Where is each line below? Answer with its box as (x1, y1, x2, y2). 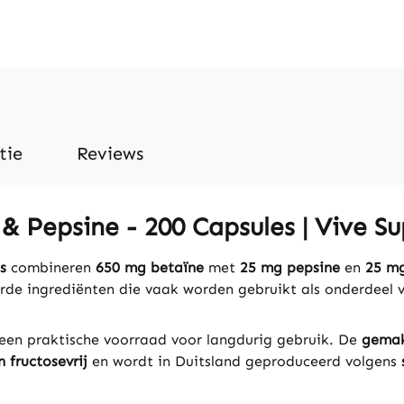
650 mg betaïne (96, 259, 204, 276)
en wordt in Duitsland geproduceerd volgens (87, 353, 401, 370)
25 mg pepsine (240, 259, 340, 276)
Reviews (77, 142, 143, 164)
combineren (6, 259, 96, 276)
